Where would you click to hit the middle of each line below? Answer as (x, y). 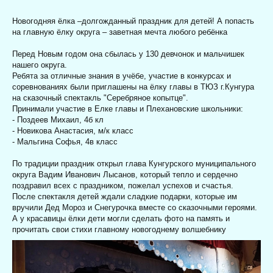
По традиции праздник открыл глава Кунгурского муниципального (134, 164)
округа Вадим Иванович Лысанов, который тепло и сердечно (125, 175)
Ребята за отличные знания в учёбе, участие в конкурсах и (122, 76)
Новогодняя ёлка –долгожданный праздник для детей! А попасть (133, 21)
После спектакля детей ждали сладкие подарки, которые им (125, 197)
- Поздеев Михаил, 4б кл (58, 120)
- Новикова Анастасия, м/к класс (73, 131)
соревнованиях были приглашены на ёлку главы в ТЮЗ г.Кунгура (133, 87)
